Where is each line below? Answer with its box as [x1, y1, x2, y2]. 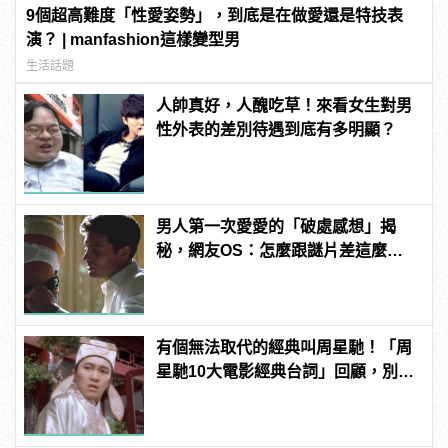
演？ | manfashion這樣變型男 [26, 30, 241, 48]
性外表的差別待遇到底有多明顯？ [156, 120, 397, 138]
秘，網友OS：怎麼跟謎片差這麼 [156, 241, 388, 259]
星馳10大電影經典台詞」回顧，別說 [156, 362, 415, 380]
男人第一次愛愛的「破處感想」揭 [156, 217, 397, 235]
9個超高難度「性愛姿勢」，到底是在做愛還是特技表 [26, 6, 404, 24]
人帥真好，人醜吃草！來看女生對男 [156, 96, 413, 114]
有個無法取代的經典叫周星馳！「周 [156, 338, 413, 356]
